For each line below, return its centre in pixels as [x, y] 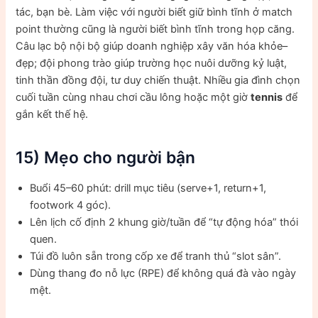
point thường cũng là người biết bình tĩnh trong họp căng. [155, 29]
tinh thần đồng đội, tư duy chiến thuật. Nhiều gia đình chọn [158, 81]
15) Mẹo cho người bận [106, 157]
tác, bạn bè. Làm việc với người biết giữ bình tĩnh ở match [154, 12]
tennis [267, 98]
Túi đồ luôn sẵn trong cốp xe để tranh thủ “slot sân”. [156, 257]
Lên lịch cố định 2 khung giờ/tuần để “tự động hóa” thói [164, 223]
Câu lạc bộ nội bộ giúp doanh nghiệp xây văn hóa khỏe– [152, 46]
